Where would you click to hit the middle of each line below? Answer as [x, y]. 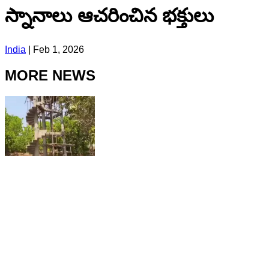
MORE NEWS [50, 75]
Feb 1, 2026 [59, 49]
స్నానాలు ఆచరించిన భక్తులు [109, 16]
